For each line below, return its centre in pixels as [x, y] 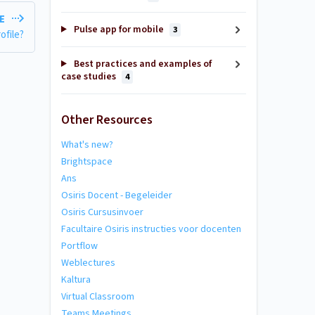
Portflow [79, 246]
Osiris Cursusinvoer [102, 212]
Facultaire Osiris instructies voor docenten [151, 229]
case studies [90, 77]
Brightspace [87, 161]
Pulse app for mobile [118, 30]
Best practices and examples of [141, 64]
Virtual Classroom [98, 296]
